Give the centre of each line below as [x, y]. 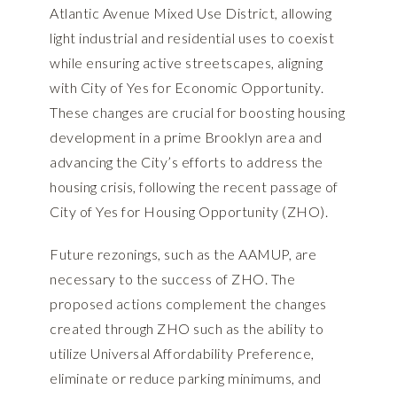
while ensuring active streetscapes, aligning [186, 63]
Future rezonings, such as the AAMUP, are [183, 254]
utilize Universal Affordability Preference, [182, 354]
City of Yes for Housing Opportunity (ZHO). [189, 212]
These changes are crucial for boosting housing [197, 113]
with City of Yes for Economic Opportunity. [187, 88]
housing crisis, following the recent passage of [194, 187]
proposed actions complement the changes [188, 304]
